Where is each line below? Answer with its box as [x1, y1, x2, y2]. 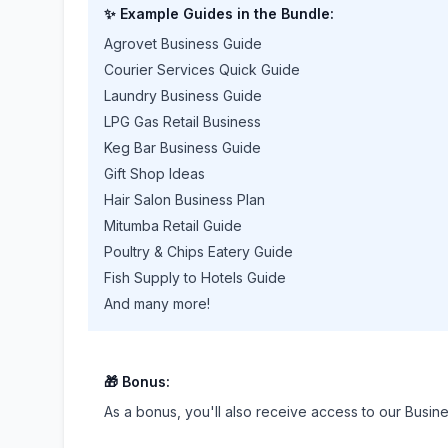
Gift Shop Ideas [104, 165, 205, 182]
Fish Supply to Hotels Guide [104, 269, 286, 286]
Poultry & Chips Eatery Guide [104, 243, 293, 260]
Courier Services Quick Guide [104, 61, 300, 78]
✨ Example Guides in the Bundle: [104, 5, 334, 22]
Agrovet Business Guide [104, 35, 262, 52]
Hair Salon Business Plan [104, 191, 265, 208]
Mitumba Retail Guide [104, 217, 242, 234]
